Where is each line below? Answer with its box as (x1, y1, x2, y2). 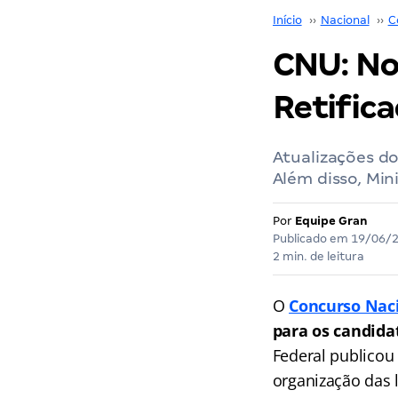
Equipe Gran (294, 214, 368, 227)
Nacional (320, 13, 370, 27)
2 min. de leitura (272, 250, 364, 263)
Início (272, 13, 302, 27)
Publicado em (272, 232, 351, 245)
